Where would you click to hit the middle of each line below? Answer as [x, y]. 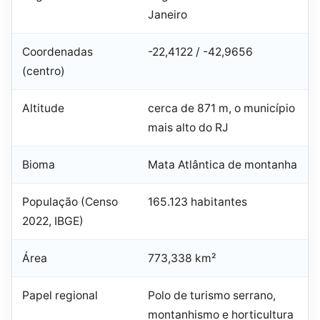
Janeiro [167, 15]
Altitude [43, 109]
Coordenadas [57, 52]
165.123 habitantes [197, 202]
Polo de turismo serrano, [212, 296]
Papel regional [60, 296]
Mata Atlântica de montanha [222, 165]
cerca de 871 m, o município [221, 109]
